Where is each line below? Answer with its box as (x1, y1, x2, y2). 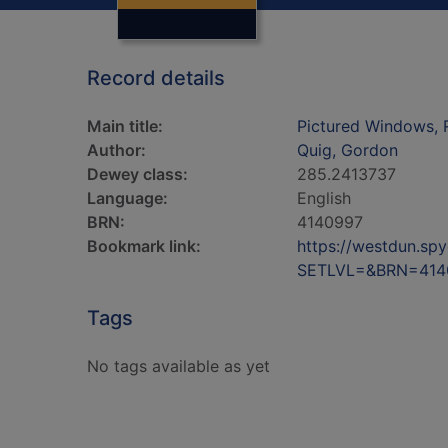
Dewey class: (87, 164, 188, 184)
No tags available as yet (87, 356, 270, 376)
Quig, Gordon (297, 140, 398, 160)
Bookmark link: (87, 236, 201, 256)
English (297, 188, 351, 208)
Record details (87, 66, 225, 90)
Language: (87, 188, 168, 208)
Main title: (87, 116, 163, 136)
